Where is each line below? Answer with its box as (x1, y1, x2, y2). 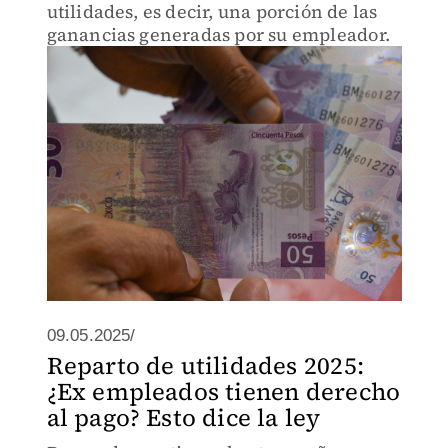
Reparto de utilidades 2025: (46, 349, 364, 382)
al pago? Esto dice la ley (46, 401, 321, 434)
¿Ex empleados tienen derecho (46, 375, 401, 408)
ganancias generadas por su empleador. (46, 22, 390, 47)
